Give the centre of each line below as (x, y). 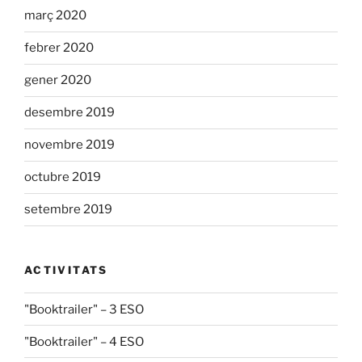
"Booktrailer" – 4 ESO (84, 341)
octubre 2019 (63, 177)
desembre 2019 (69, 113)
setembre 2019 (68, 210)
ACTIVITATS (66, 269)
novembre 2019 (69, 145)
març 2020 (55, 16)
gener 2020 (58, 80)
